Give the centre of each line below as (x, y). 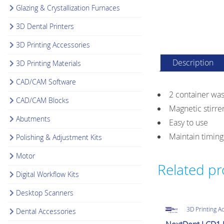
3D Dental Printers (45, 26)
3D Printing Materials (49, 63)
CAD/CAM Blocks (43, 100)
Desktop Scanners (45, 192)
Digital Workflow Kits (48, 174)
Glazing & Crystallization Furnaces (68, 7)
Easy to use (188, 123)
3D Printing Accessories (53, 44)
